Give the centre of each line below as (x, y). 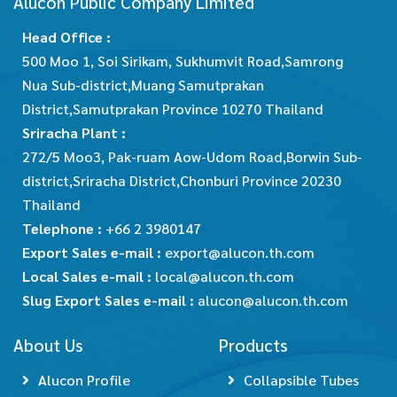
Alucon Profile (84, 380)
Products (253, 345)
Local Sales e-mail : (89, 276)
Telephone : (64, 229)
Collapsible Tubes (301, 380)
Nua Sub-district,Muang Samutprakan (143, 85)
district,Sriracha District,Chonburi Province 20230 (182, 181)
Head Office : (68, 37)
